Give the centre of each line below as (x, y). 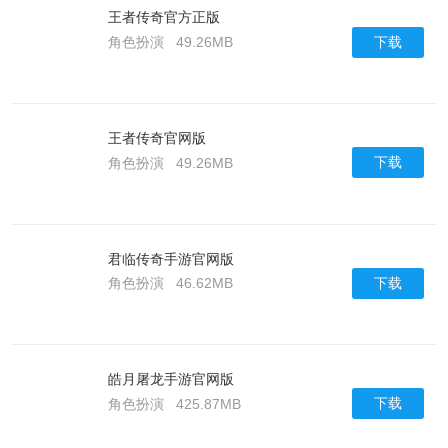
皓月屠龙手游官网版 (170, 379)
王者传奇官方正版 (163, 17)
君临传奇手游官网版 (170, 258)
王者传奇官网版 (156, 137)
